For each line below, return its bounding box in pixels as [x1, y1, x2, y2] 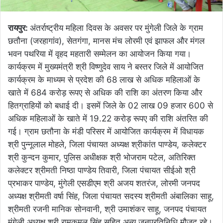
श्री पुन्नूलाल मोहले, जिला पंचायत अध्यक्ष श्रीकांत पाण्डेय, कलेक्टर [8, 139, 206, 150]
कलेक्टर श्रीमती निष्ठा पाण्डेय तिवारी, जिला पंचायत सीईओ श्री [8, 165, 196, 176]
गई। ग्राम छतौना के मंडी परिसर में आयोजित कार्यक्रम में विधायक [8, 126, 204, 137]
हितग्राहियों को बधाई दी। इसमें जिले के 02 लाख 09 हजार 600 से [8, 101, 213, 111]
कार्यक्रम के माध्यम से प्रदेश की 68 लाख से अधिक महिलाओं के [8, 75, 200, 85]
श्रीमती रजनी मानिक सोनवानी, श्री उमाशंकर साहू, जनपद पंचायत [8, 204, 207, 215]
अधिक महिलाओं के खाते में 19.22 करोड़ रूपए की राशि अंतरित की [8, 113, 208, 124]
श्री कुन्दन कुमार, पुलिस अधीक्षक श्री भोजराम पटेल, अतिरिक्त [8, 152, 196, 163]
